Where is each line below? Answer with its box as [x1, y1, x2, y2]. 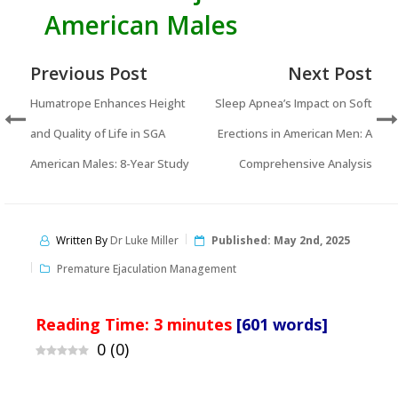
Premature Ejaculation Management [57, 260, 236, 276]
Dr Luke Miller [110, 232, 179, 248]
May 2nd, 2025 [274, 232, 350, 248]
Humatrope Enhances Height [30, 94, 186, 111]
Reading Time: [36, 313, 154, 335]
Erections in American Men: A [217, 124, 372, 141]
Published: [211, 232, 274, 248]
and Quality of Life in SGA [30, 124, 165, 141]
